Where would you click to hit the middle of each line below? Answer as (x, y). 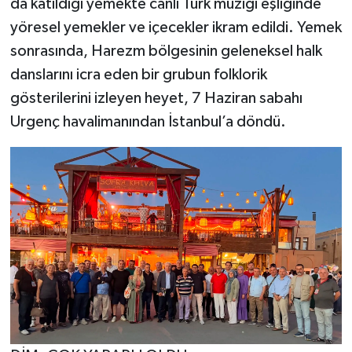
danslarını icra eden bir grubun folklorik (138, 75)
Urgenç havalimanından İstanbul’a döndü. (148, 122)
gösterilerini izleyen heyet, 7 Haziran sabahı (156, 99)
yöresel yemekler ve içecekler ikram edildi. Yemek (176, 28)
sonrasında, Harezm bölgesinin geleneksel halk (166, 51)
